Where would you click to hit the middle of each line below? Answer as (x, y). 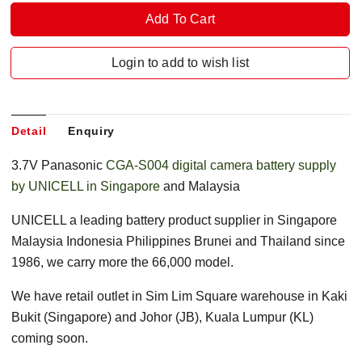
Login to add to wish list (180, 63)
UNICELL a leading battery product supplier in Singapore (174, 221)
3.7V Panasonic (59, 166)
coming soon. (50, 339)
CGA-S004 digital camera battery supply (221, 166)
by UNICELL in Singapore (87, 187)
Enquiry (92, 131)
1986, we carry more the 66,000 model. (122, 263)
